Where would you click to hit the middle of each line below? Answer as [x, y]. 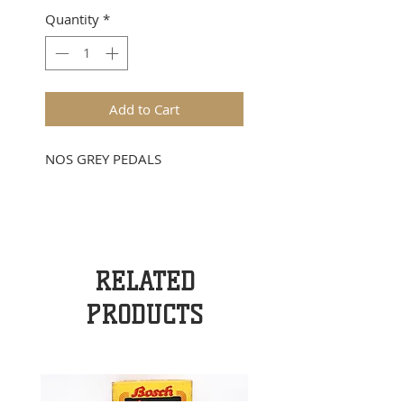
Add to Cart [144, 110]
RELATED [144, 282]
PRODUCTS [144, 316]
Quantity [72, 18]
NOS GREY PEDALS [103, 159]
